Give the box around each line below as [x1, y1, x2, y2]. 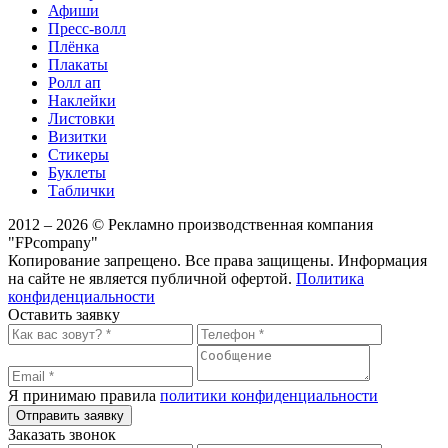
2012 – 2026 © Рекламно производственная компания [8, 215, 373, 233]
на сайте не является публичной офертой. [8, 269, 296, 287]
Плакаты [48, 55, 108, 73]
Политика [296, 269, 364, 287]
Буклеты [48, 163, 106, 181]
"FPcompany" [8, 233, 98, 251]
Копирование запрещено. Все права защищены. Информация [8, 251, 427, 269]
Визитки [48, 127, 107, 145]
